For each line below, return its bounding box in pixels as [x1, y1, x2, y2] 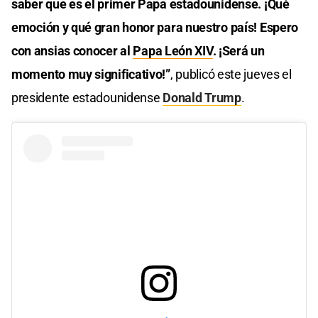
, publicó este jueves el [170, 67, 292, 82]
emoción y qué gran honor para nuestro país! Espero [11, 20, 299, 35]
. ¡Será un [212, 43, 265, 59]
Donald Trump [163, 90, 241, 106]
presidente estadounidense [11, 90, 163, 106]
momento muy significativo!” [11, 67, 170, 82]
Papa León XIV [133, 43, 213, 59]
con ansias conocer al [11, 43, 133, 59]
